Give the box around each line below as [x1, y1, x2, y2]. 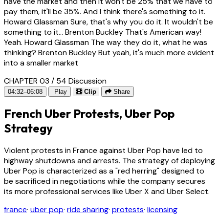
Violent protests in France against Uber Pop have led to [4, 145, 203, 156]
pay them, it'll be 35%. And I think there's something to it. [4, 6, 205, 17]
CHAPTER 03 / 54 [4, 75, 66, 86]
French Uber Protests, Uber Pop [4, 106, 175, 121]
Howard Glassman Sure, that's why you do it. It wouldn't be [4, 16, 213, 27]
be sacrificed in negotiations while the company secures [4, 176, 205, 187]
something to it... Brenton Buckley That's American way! [4, 26, 201, 37]
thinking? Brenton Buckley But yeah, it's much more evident [4, 47, 214, 58]
